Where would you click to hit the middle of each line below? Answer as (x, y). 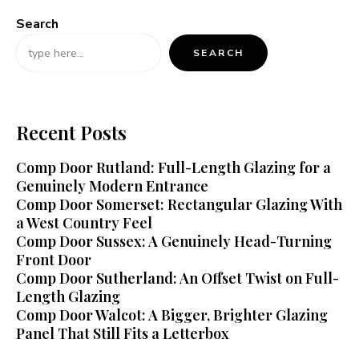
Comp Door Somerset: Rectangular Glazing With (179, 205)
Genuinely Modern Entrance (112, 186)
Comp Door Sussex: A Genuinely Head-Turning (174, 242)
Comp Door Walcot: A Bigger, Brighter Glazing (172, 315)
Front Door (54, 260)
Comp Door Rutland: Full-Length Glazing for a (173, 168)
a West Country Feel (84, 223)
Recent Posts (71, 133)
